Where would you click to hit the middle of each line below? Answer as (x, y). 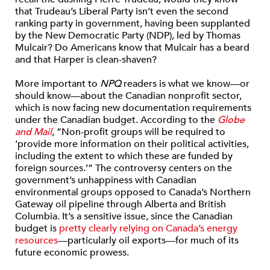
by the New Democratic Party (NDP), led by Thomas (128, 36)
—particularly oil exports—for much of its (148, 241)
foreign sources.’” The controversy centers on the (124, 168)
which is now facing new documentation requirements (133, 108)
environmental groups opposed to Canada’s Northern (133, 193)
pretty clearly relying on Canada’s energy (148, 229)
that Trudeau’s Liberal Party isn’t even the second (122, 12)
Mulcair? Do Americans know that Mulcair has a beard (132, 48)
